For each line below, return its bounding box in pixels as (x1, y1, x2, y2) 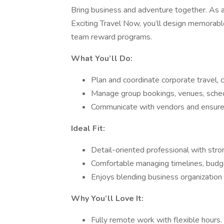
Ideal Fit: (71, 123, 105, 134)
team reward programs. (71, 31, 152, 42)
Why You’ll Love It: (71, 193, 143, 204)
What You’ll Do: (71, 53, 132, 64)
